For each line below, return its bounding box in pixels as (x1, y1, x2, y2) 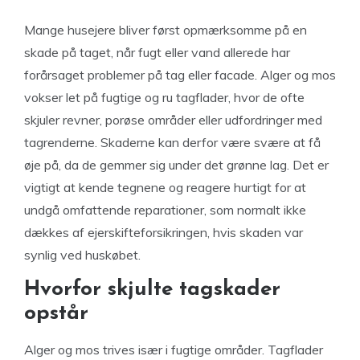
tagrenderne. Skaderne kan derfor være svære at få (24, 133, 321, 150)
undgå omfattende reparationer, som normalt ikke (24, 201, 306, 218)
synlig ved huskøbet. (24, 246, 141, 263)
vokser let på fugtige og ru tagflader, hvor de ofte (24, 88, 305, 105)
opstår (24, 302, 88, 325)
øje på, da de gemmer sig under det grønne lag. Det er (24, 156, 329, 173)
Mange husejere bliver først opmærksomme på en (24, 21, 307, 38)
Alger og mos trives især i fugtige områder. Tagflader (24, 341, 323, 358)
